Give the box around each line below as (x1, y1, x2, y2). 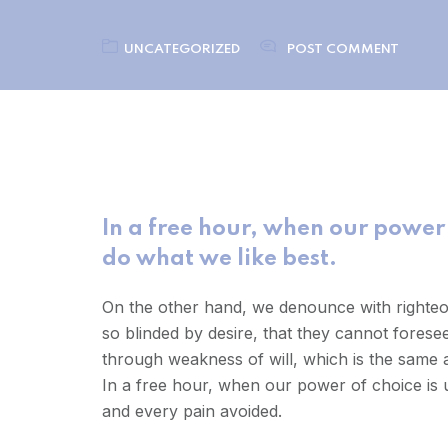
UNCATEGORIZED (124, 43, 240, 56)
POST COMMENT (287, 43, 399, 56)
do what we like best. (102, 248, 337, 270)
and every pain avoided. (102, 401, 282, 421)
